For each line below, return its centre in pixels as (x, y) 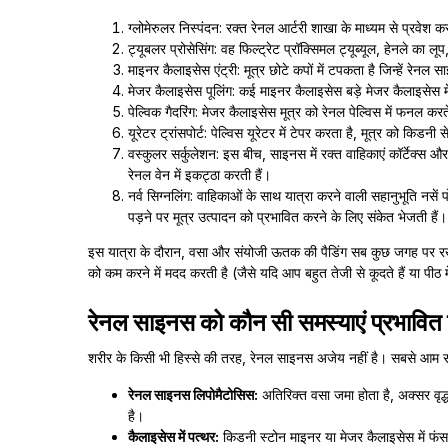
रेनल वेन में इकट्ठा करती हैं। (199, 174)
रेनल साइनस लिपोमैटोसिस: (193, 394)
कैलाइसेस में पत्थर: (173, 436)
